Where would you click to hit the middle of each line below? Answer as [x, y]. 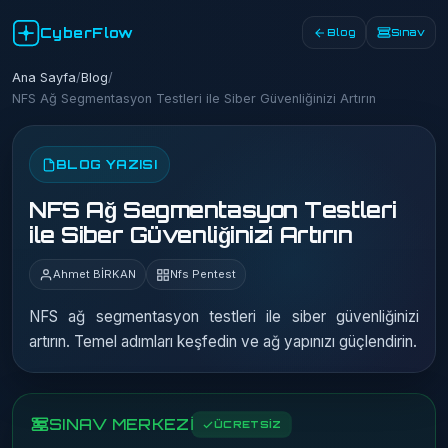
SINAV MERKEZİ [121, 424]
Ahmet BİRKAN [94, 274]
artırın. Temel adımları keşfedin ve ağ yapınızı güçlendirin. [223, 341]
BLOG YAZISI [107, 164]
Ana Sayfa [44, 77]
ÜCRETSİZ [247, 424]
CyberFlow [87, 32]
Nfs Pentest [203, 274]
